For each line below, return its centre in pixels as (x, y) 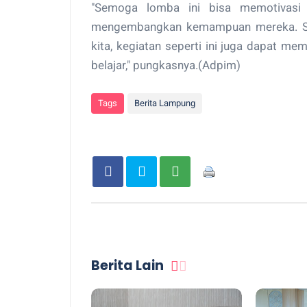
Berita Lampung (165, 103)
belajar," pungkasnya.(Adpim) (166, 65)
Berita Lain (127, 266)
